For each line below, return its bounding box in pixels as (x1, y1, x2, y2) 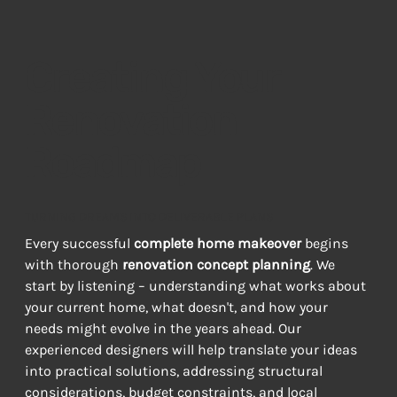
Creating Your (24, 51, 279, 103)
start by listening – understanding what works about (24, 276, 370, 294)
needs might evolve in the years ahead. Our (24, 319, 305, 337)
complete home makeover (133, 234, 301, 252)
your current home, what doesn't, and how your (24, 298, 331, 315)
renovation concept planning (121, 255, 310, 273)
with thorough (24, 255, 122, 273)
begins (300, 234, 352, 252)
